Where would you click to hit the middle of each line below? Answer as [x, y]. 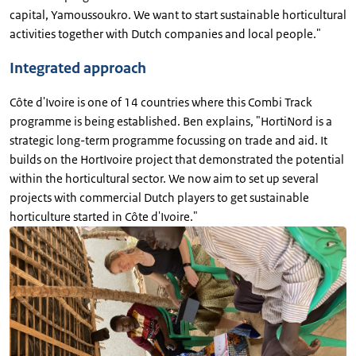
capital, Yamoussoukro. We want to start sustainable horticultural [178, 15]
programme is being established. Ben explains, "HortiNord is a [171, 121]
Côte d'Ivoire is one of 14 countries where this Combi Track [161, 102]
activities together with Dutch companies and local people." [165, 34]
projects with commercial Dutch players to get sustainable [159, 197]
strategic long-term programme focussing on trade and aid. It [168, 140]
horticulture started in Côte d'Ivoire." [104, 217]
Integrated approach [78, 68]
